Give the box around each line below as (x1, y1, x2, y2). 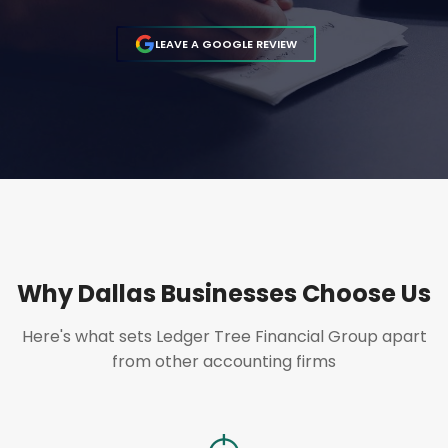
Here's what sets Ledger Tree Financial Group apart (21, 325, 427, 348)
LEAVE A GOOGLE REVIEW (155, 35, 297, 52)
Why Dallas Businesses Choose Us (17, 277, 431, 310)
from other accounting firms (112, 350, 336, 373)
